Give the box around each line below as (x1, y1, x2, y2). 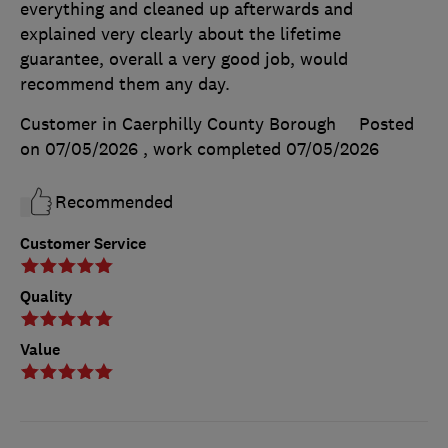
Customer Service (20, 232, 146, 254)
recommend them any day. (20, 72, 230, 95)
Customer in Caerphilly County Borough (20, 112, 336, 135)
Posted (359, 112, 414, 135)
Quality (20, 285, 73, 307)
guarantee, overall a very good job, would (20, 47, 348, 70)
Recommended (55, 190, 173, 213)
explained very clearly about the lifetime (20, 22, 341, 45)
